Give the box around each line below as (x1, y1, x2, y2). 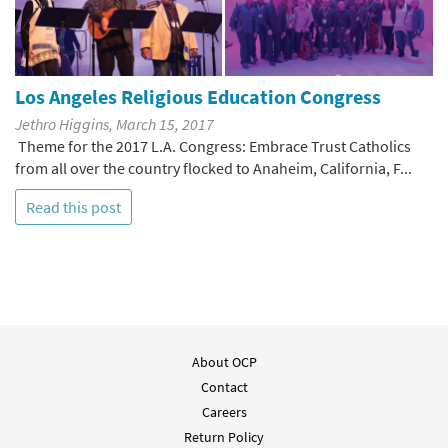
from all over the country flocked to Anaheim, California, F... (15, 158, 412, 179)
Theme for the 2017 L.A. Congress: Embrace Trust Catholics (15, 136, 411, 157)
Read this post (26, 197, 121, 218)
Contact (200, 378, 248, 397)
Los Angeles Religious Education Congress (15, 84, 381, 110)
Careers (201, 403, 247, 422)
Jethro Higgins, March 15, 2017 (15, 114, 214, 135)
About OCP (191, 353, 257, 372)
